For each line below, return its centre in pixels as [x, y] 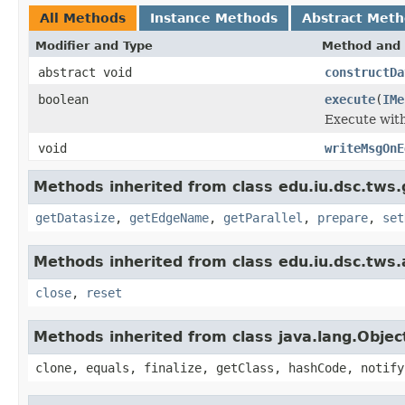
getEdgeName [169, 217]
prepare [343, 217]
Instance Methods [214, 18]
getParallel [263, 217]
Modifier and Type [94, 45]
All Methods [83, 18]
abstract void [85, 72]
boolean [63, 99]
